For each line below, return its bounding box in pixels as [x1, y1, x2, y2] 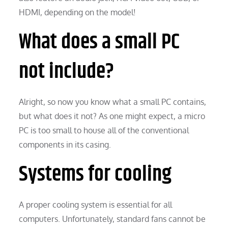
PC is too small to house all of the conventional [19, 125, 189, 135]
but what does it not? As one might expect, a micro [19, 110, 206, 121]
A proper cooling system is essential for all [19, 199, 173, 210]
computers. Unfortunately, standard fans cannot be [19, 213, 206, 224]
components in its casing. [19, 139, 111, 150]
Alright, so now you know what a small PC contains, [19, 96, 207, 107]
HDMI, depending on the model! [19, 7, 136, 17]
